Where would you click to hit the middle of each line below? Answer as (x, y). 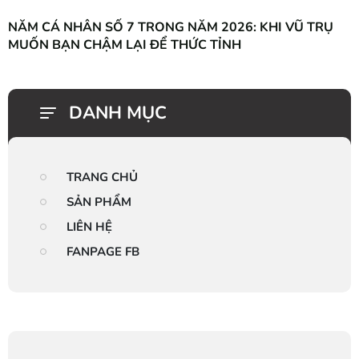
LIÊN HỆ (89, 226)
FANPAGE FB (103, 251)
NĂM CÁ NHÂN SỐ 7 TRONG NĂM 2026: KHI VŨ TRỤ (171, 27)
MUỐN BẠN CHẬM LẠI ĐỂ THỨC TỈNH (125, 44)
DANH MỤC (118, 113)
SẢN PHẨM (99, 202)
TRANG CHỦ (102, 177)
